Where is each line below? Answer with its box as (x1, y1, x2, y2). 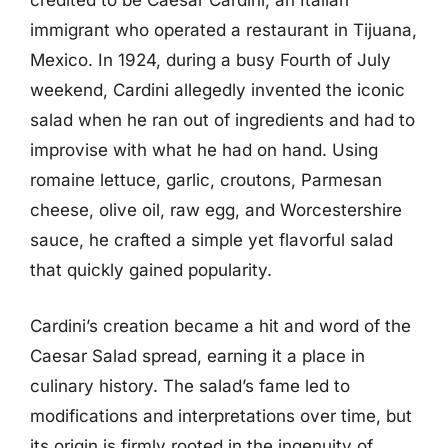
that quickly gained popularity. (30, 260, 272, 280)
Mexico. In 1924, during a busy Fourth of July (30, 50, 391, 70)
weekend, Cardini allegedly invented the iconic (30, 80, 405, 100)
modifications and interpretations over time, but (30, 405, 412, 426)
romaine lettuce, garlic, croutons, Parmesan (30, 170, 382, 190)
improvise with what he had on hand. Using (30, 140, 378, 160)
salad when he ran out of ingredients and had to (30, 110, 415, 130)
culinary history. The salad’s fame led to (30, 375, 350, 396)
